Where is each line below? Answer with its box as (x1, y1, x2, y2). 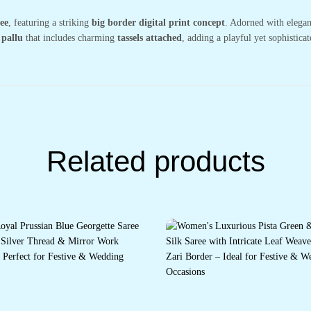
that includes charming (23, 32, 117, 43)
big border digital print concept (92, 17, 225, 28)
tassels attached (117, 32, 182, 43)
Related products (46, 144, 265, 178)
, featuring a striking (8, 17, 92, 28)
